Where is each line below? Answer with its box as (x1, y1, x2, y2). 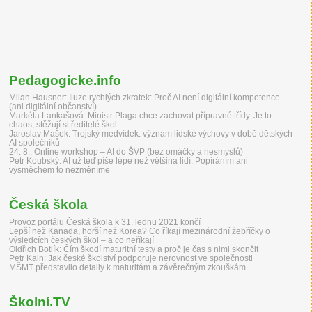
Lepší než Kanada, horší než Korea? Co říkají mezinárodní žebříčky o (9, 226, 270, 235)
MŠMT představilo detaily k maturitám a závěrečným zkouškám (9, 262, 246, 272)
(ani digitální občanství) (9, 102, 97, 111)
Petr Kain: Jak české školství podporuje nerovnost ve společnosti (9, 253, 253, 263)
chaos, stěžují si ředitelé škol (9, 120, 117, 130)
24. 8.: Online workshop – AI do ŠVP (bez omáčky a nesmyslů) (9, 147, 243, 157)
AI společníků (9, 138, 60, 148)
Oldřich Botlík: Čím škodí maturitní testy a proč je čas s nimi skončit (9, 244, 258, 253)
